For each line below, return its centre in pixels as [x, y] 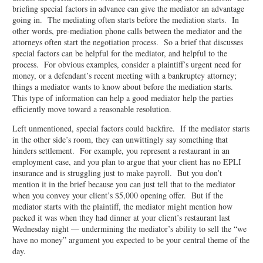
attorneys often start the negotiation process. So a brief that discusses [128, 42]
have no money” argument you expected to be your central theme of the [131, 240]
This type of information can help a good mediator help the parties [123, 98]
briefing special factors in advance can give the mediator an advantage [128, 9]
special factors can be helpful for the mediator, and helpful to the [120, 53]
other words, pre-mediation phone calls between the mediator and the [127, 31]
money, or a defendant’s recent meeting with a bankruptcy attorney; [126, 76]
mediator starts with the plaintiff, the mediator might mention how [122, 207]
